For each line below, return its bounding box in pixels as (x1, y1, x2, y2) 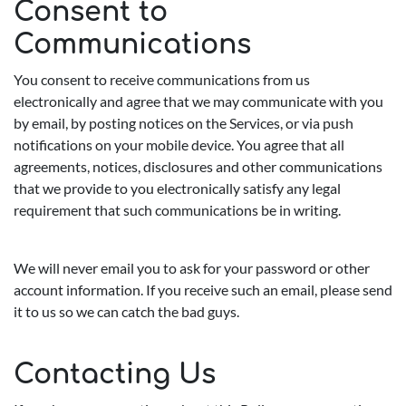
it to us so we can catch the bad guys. (14, 303, 239, 320)
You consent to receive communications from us (14, 71, 310, 88)
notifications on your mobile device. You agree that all (14, 136, 344, 153)
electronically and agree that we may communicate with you (14, 92, 383, 110)
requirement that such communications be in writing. (14, 201, 341, 218)
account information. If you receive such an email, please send (14, 281, 392, 298)
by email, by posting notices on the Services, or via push (14, 114, 353, 131)
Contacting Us (14, 360, 216, 390)
